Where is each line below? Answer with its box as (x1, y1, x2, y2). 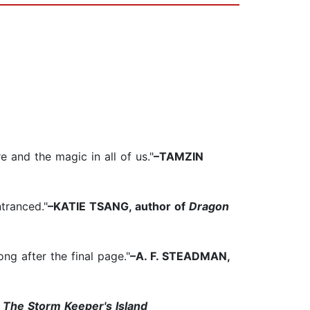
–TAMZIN (154, 149, 203, 164)
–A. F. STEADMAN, (130, 249, 230, 264)
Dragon (189, 199, 229, 214)
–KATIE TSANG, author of (48, 199, 189, 214)
